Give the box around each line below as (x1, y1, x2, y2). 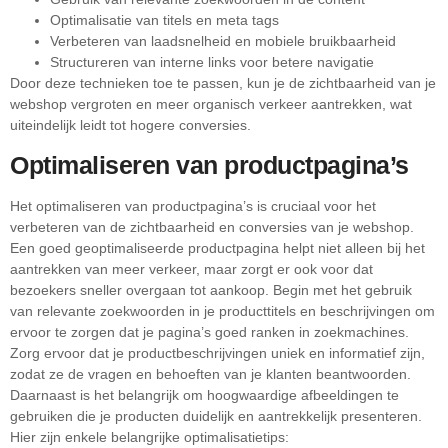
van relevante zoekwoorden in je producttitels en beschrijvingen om (10, 302, 435, 319)
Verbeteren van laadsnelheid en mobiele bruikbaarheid (50, 32, 396, 49)
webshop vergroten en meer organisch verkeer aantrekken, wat (10, 95, 412, 112)
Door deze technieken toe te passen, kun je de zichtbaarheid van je (10, 74, 436, 91)
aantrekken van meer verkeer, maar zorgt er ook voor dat (10, 260, 373, 277)
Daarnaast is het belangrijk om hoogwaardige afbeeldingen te (10, 386, 399, 403)
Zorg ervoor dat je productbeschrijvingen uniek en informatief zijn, (10, 344, 425, 361)
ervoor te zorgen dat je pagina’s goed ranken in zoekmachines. (10, 323, 409, 340)
